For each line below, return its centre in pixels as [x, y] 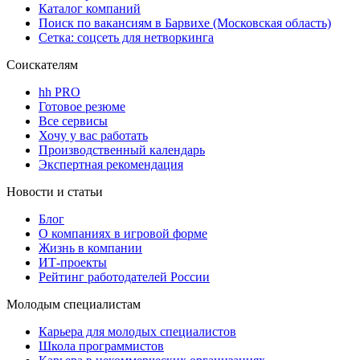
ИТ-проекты [73, 262]
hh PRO [59, 92]
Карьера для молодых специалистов [137, 331]
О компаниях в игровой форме [123, 233]
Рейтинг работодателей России [124, 276]
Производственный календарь [122, 149]
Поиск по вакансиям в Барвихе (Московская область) [185, 22]
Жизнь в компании [90, 247]
